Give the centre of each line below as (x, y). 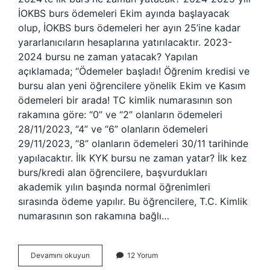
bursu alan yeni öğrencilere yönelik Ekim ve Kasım (132, 86)
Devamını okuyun (60, 255)
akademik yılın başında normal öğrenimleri (114, 187)
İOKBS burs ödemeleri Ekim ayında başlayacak (124, 13)
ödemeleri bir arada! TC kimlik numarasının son (125, 100)
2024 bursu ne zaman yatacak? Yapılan (108, 57)
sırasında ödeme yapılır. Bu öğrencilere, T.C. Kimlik (133, 201)
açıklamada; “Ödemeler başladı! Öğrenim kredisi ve (134, 71)
